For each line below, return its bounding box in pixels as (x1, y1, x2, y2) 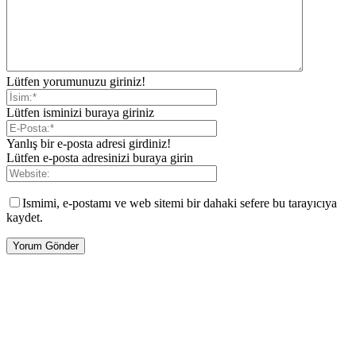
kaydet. (6, 211, 43, 225)
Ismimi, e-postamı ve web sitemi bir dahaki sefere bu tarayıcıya (22, 196, 337, 211)
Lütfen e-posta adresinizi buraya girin (6, 151, 193, 165)
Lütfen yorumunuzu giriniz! (6, 75, 145, 89)
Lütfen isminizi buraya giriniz (6, 106, 154, 120)
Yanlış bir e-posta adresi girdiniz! (6, 137, 171, 151)
